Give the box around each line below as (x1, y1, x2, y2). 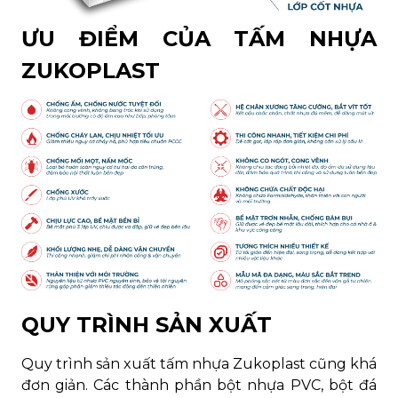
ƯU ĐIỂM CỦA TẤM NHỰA (21, 25, 377, 52)
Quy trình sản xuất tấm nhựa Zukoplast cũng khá (21, 355, 377, 373)
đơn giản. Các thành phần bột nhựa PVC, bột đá (21, 377, 377, 394)
